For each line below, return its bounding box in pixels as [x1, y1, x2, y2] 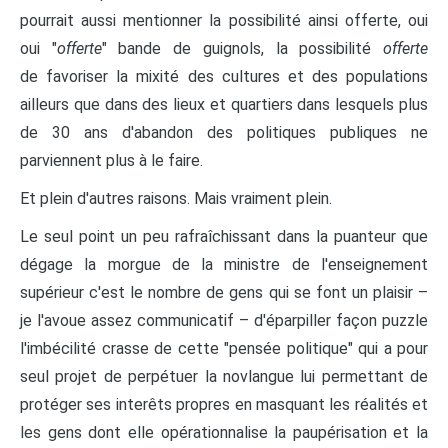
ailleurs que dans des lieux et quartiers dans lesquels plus [20, 94, 428, 114]
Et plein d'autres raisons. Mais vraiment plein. [20, 188, 336, 208]
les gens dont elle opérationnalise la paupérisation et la [20, 422, 428, 442]
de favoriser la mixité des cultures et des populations [20, 66, 428, 86]
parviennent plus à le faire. [20, 150, 203, 170]
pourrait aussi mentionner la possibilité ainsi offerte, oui [20, 10, 428, 30]
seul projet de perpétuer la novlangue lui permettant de [20, 366, 428, 386]
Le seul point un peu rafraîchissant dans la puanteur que [20, 226, 428, 246]
